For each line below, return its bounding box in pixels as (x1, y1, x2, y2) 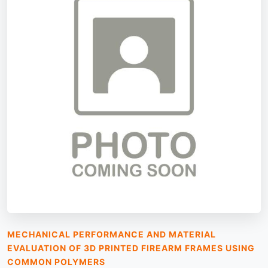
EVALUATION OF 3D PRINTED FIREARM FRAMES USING (7, 242, 255, 253)
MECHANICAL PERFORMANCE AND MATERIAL (7, 229, 216, 239)
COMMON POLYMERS (7, 256, 105, 267)
